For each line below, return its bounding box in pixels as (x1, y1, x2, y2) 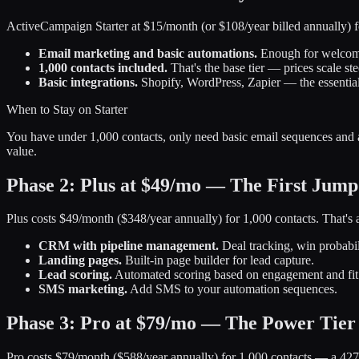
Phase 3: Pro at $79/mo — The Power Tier (6, 313, 356, 334)
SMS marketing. (38, 282, 127, 296)
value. (6, 143, 37, 158)
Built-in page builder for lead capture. (122, 253, 314, 268)
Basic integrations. (38, 75, 138, 89)
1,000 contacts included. (38, 60, 167, 75)
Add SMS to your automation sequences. (127, 282, 337, 296)
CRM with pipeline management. (38, 239, 219, 253)
